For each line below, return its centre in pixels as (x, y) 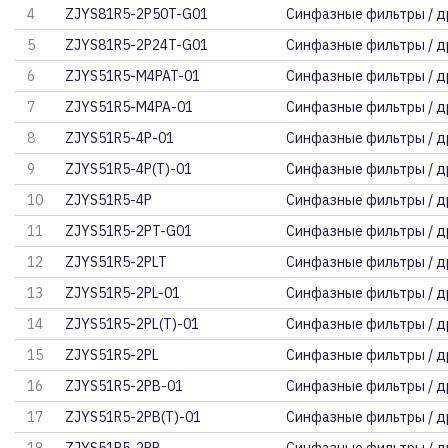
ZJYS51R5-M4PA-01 (129, 107)
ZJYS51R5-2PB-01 (124, 386)
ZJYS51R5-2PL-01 (123, 293)
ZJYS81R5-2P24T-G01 (137, 45)
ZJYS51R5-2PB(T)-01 (133, 417)
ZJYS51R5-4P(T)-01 (129, 169)
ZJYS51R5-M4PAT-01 (133, 76)
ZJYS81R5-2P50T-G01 (137, 14)
